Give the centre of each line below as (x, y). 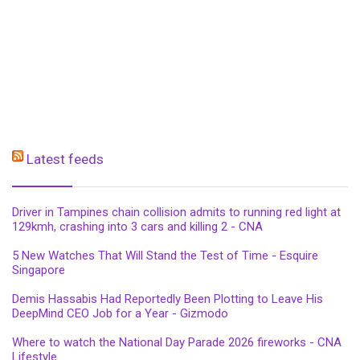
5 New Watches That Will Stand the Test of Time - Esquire (165, 256)
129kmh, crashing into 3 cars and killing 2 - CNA (137, 227)
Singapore (39, 270)
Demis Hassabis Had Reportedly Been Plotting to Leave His (168, 299)
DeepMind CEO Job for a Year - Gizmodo (120, 314)
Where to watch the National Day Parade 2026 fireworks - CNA (177, 343)
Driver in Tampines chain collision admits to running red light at (176, 213)
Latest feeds (65, 160)
